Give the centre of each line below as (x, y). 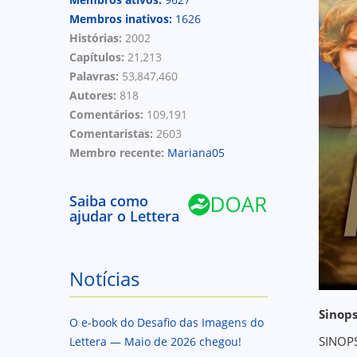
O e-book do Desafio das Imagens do (167, 322)
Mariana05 (196, 153)
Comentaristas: (113, 133)
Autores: (94, 95)
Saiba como (109, 201)
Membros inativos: (122, 19)
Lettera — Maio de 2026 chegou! (155, 341)
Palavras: (96, 76)
